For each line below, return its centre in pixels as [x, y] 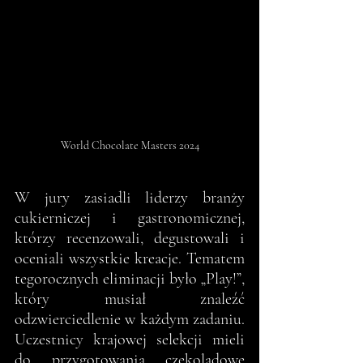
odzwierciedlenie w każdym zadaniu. [130, 320]
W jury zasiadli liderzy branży [130, 198]
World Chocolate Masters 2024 [130, 146]
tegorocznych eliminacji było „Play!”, [130, 279]
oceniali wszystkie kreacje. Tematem [130, 259]
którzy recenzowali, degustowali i [130, 239]
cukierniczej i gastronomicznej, [130, 218]
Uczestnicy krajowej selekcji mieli [130, 340]
